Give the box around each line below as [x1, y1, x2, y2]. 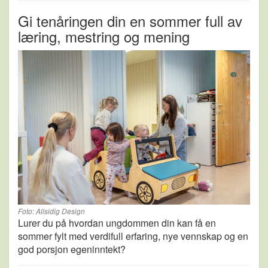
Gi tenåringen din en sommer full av [18, 10, 242, 31]
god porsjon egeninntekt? [18, 242, 126, 257]
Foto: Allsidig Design [18, 206, 85, 217]
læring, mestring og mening [18, 25, 190, 47]
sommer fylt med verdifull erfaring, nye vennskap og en [18, 229, 248, 243]
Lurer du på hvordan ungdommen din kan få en [18, 216, 216, 230]
